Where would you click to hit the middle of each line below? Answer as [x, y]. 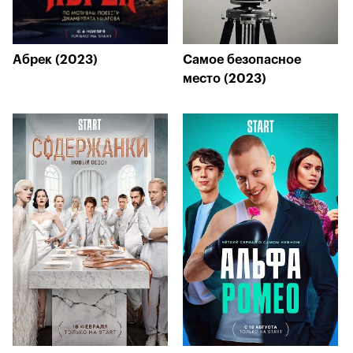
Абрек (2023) [55, 60]
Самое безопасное [242, 60]
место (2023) [225, 79]
